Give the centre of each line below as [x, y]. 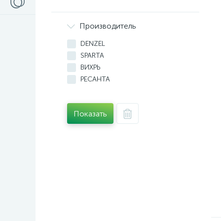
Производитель [108, 26]
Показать [90, 113]
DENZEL [93, 44]
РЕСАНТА [95, 79]
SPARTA [92, 55]
